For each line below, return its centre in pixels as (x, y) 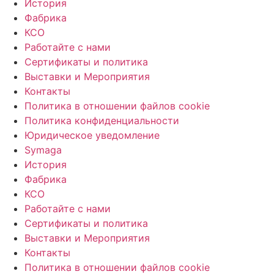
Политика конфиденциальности (102, 121)
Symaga (43, 150)
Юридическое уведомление (92, 135)
